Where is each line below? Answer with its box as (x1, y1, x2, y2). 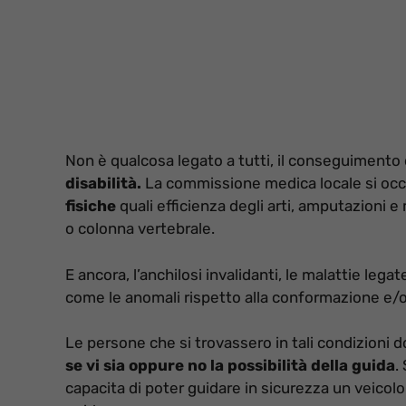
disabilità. (65, 174, 141, 193)
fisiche (65, 197, 116, 216)
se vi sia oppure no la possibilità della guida (65, 356, 395, 375)
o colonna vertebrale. (65, 219, 215, 238)
